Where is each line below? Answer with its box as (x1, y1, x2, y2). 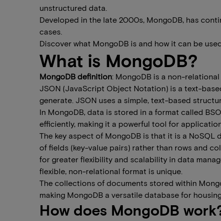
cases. (39, 27, 62, 36)
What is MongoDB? (39, 49, 198, 71)
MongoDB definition (39, 72, 112, 81)
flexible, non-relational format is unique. (39, 166, 183, 176)
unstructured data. (39, 3, 107, 12)
